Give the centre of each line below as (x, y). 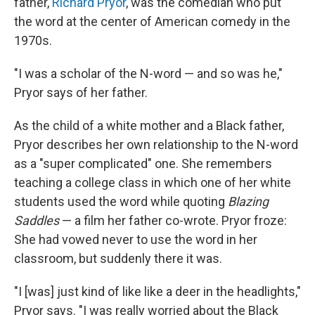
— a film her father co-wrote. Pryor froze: (173, 221)
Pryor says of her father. (81, 93)
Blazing (248, 202)
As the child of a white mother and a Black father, (149, 126)
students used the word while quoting (121, 202)
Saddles (37, 221)
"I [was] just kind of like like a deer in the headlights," (157, 292)
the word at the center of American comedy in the (152, 22)
